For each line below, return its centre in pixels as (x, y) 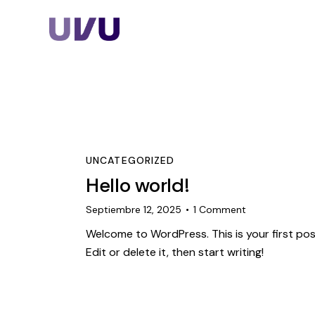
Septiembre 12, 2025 (134, 209)
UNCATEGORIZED (130, 161)
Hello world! (138, 185)
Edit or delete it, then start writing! (175, 252)
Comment (223, 209)
